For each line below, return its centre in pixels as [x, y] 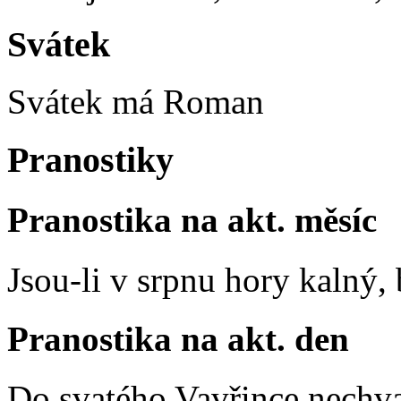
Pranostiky [90, 160]
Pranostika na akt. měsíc [192, 220]
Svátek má [85, 102]
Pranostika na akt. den [178, 338]
